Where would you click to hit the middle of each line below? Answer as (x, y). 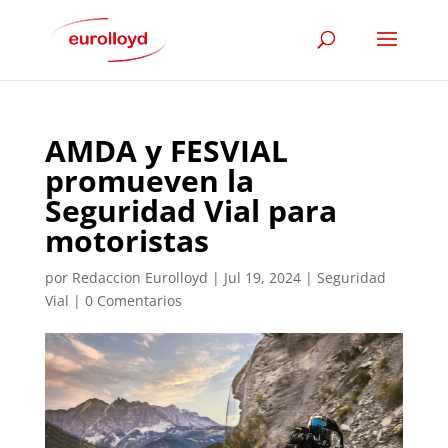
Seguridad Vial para (190, 210)
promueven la (149, 180)
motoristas (126, 240)
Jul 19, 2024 (262, 277)
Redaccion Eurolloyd (139, 277)
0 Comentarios (133, 300)
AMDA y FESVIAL (166, 150)
